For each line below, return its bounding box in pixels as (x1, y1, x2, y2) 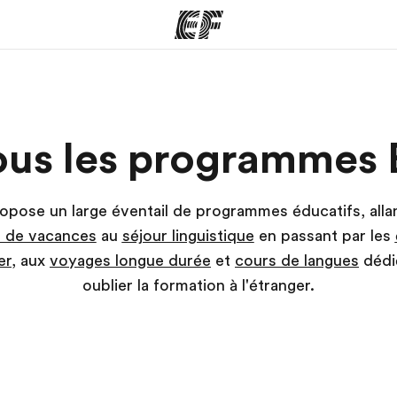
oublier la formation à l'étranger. (82, 276, 315, 294)
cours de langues (235, 252, 359, 269)
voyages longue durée (50, 252, 211, 269)
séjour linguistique (121, 227, 254, 245)
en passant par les (253, 227, 395, 245)
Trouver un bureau (148, 148, 249, 162)
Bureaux (168, 120, 229, 137)
